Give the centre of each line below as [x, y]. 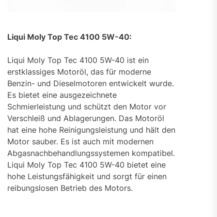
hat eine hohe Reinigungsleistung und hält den [91, 130]
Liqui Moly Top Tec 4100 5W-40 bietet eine [86, 164]
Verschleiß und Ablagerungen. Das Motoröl [86, 118]
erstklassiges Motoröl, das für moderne [79, 71]
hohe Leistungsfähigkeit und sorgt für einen [87, 176]
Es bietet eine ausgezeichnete [62, 95]
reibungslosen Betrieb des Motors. [70, 188]
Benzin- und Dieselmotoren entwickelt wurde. [91, 83]
